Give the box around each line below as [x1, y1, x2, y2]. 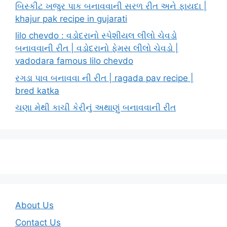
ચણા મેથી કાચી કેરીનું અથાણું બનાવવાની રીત [15, 102, 176, 113]
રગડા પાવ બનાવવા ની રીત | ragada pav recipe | [15, 72, 194, 83]
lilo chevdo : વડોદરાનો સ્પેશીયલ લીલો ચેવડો [15, 30, 177, 41]
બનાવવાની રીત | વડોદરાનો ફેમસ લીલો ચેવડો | [15, 43, 178, 54]
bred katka [15, 85, 59, 96]
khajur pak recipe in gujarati [15, 13, 127, 24]
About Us [15, 200, 54, 211]
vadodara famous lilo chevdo [15, 56, 133, 66]
